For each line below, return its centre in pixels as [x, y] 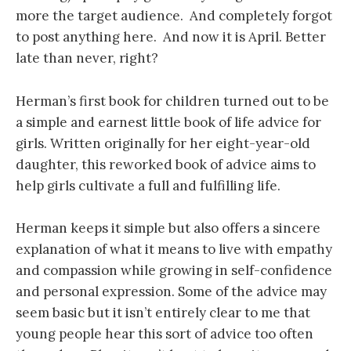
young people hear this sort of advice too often [165, 333]
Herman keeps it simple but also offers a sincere [168, 228]
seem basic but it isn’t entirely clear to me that [163, 312]
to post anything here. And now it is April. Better [171, 37]
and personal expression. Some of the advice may [171, 291]
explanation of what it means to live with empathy [174, 249]
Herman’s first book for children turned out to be [172, 101]
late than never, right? [87, 58]
